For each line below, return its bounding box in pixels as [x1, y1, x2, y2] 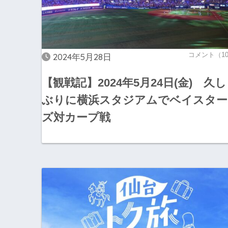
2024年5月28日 [53, 51, 111, 62]
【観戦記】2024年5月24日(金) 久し [42, 76, 226, 90]
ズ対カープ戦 [42, 111, 110, 124]
